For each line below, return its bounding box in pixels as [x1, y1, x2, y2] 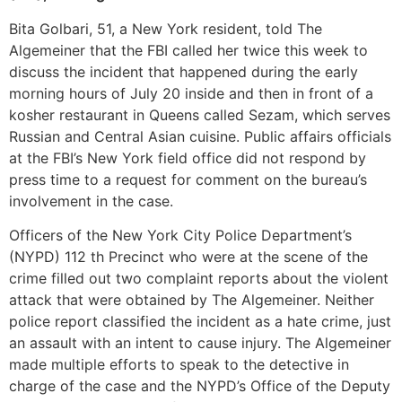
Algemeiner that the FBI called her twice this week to [9, 40, 368, 59]
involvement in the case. [9, 191, 173, 210]
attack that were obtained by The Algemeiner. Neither [9, 290, 374, 309]
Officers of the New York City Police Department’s [9, 225, 352, 244]
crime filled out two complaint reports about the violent [9, 268, 389, 287]
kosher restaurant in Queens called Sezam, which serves [9, 105, 390, 124]
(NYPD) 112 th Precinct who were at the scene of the [9, 247, 368, 266]
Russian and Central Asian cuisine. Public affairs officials [9, 127, 391, 145]
